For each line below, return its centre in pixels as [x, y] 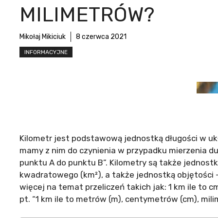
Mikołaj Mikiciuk [43, 37]
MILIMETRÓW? [87, 15]
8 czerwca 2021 [101, 37]
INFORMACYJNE [46, 52]
